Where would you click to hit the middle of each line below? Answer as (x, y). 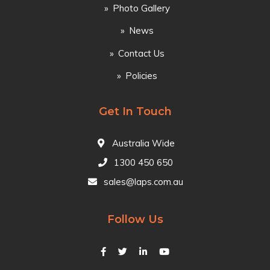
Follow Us (135, 220)
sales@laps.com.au (143, 182)
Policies (141, 76)
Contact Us (141, 53)
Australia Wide (142, 143)
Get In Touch (135, 112)
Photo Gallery (141, 8)
